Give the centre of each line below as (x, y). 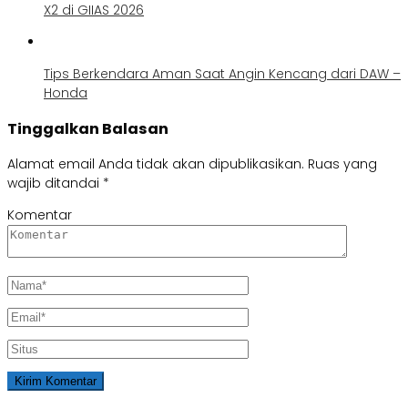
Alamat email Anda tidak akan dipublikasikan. (156, 164)
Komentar (40, 215)
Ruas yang (342, 164)
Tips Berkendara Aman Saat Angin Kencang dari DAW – (222, 73)
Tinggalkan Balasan (88, 129)
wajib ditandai (55, 184)
